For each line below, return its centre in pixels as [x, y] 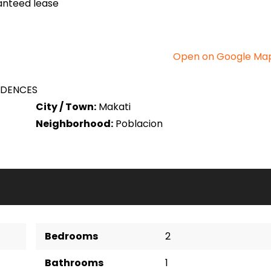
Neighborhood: [75, 124]
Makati [115, 107]
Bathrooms [74, 263]
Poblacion [139, 124]
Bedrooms [72, 236]
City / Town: [66, 107]
